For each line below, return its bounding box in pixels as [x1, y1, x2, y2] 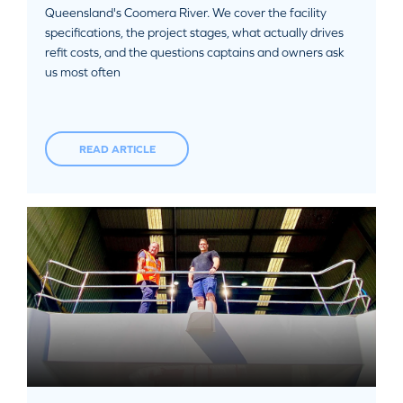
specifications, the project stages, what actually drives [45, 25, 344, 40]
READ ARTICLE [78, 142, 156, 156]
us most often [45, 65, 121, 79]
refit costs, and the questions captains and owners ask [45, 45, 345, 59]
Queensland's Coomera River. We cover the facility [45, 5, 327, 20]
